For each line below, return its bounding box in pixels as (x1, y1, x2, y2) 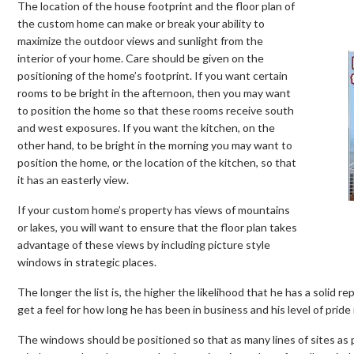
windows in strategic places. (17, 254, 156, 269)
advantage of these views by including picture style (17, 237, 270, 251)
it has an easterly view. (17, 172, 129, 186)
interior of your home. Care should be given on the (17, 51, 264, 65)
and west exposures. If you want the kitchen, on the (17, 120, 275, 134)
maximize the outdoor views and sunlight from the (17, 33, 263, 47)
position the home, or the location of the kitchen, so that (17, 155, 296, 169)
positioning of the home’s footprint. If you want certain (17, 68, 288, 82)
